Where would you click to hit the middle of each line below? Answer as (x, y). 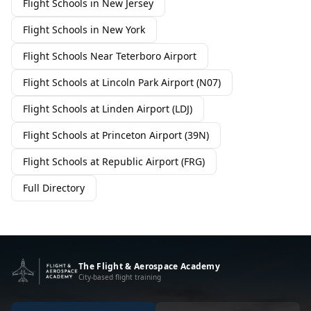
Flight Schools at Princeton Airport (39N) (116, 135)
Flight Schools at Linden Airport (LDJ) (108, 109)
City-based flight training (120, 277)
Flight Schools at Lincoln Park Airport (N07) (122, 82)
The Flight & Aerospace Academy (149, 266)
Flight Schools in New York (84, 30)
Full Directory (54, 188)
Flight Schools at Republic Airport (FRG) (114, 161)
